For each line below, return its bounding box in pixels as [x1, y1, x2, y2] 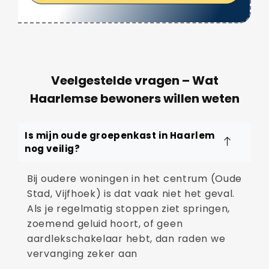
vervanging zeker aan [27, 246, 138, 261]
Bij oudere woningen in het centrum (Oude [27, 171, 243, 186]
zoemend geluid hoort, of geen [27, 216, 183, 231]
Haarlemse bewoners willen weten [29, 89, 240, 107]
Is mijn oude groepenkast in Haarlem [25, 128, 216, 142]
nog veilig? [25, 142, 80, 155]
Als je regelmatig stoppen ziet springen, [27, 201, 231, 216]
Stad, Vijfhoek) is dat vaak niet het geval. [27, 186, 235, 201]
